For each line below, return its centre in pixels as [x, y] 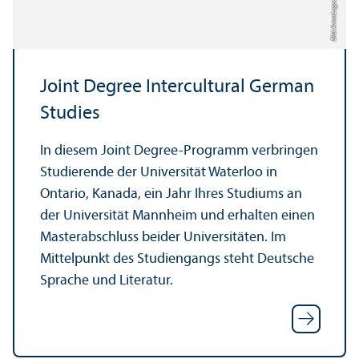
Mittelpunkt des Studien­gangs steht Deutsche [177, 259]
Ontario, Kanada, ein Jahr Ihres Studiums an [171, 194]
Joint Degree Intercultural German [177, 87]
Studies [70, 113]
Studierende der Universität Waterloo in [159, 172]
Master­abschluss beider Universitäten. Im [163, 237]
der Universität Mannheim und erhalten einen [177, 216]
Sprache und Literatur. [107, 280]
